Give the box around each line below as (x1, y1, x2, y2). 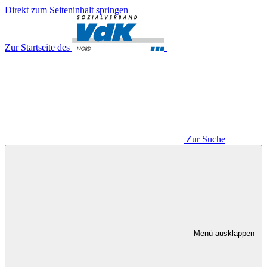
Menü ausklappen (194, 229, 254, 238)
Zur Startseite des (5, 42, 70, 52)
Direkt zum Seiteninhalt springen (5, 5, 128, 15)
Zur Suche (186, 134, 225, 144)
